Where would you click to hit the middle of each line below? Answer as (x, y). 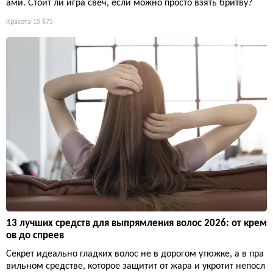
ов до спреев (35, 235)
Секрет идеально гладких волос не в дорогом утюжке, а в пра (135, 254)
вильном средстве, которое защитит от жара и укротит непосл (136, 266)
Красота (19, 22)
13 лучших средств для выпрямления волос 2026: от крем (136, 223)
